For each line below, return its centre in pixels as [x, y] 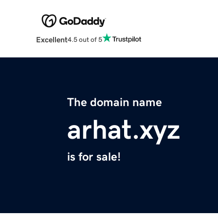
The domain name [115, 102]
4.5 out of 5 [85, 39]
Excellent [52, 40]
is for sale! [94, 157]
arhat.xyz [124, 130]
